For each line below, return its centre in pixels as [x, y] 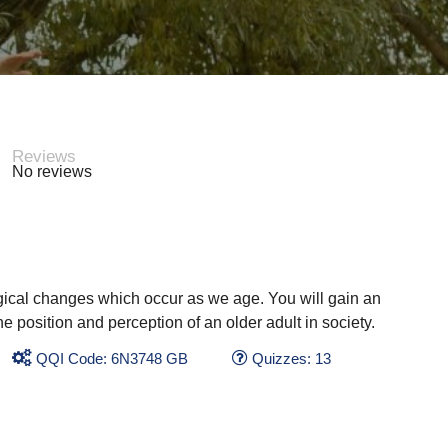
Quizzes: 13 [292, 359]
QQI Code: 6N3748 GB [111, 359]
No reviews [51, 172]
